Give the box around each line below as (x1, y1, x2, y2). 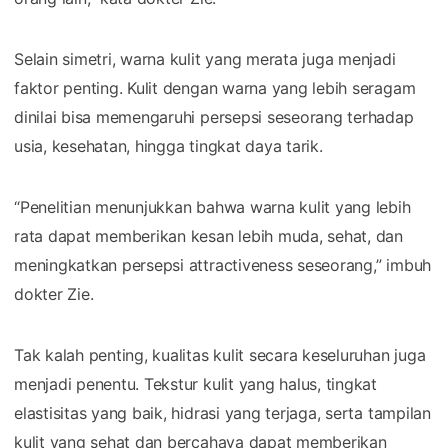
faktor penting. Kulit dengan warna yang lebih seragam (14, 77, 416, 98)
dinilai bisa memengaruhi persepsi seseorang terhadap (14, 106, 414, 127)
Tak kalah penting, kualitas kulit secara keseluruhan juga (14, 344, 426, 365)
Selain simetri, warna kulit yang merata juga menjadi (14, 48, 396, 69)
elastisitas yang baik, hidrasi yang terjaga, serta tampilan (14, 402, 431, 423)
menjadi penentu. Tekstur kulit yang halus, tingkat (14, 373, 378, 394)
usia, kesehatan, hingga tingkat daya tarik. (14, 135, 323, 156)
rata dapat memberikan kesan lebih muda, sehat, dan (14, 225, 404, 246)
